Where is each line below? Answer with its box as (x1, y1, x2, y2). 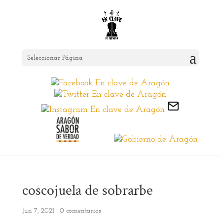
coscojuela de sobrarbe (22, 181, 153, 201)
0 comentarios (59, 207, 101, 215)
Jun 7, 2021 (22, 207, 54, 215)
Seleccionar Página (27, 54, 83, 62)
